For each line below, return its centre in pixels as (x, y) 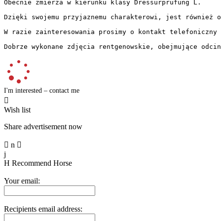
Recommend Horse (42, 163)
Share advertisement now (43, 126)
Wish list (17, 110)
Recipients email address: (43, 209)
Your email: (22, 181)
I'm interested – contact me (42, 90)
